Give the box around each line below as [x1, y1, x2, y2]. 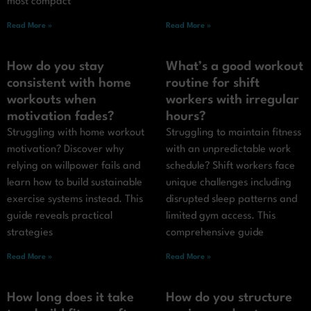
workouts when [7, 94, 96, 107]
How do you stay [7, 60, 104, 74]
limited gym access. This [166, 211, 276, 222]
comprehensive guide [166, 228, 264, 239]
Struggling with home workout [7, 128, 144, 139]
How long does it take [7, 292, 134, 305]
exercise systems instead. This [7, 194, 143, 205]
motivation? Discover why [7, 144, 124, 155]
